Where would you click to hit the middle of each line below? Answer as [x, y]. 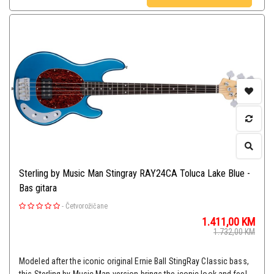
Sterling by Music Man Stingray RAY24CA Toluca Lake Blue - [135, 174]
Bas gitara [38, 188]
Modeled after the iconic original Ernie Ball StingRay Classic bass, [134, 261]
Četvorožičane [87, 206]
